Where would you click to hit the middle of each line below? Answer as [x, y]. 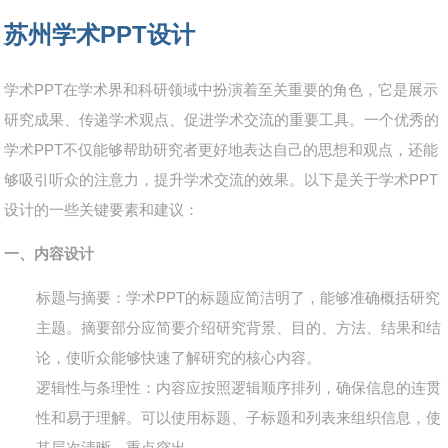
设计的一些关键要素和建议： [102, 210]
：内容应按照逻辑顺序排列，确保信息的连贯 [291, 388]
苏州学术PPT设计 [100, 35]
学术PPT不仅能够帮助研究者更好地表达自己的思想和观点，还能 [221, 150]
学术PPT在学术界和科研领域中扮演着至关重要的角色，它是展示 [221, 90]
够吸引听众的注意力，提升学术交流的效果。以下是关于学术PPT [221, 180]
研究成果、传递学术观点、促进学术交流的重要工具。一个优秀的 [222, 120]
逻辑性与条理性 [89, 388]
